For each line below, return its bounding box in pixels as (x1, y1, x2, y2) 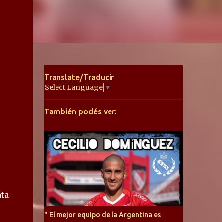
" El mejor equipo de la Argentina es (44, 211, 161, 219)
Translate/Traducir (44, 73, 114, 82)
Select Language (44, 83, 103, 92)
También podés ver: (44, 107, 117, 116)
